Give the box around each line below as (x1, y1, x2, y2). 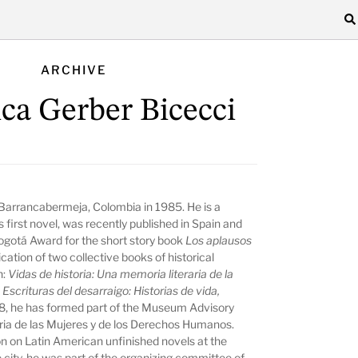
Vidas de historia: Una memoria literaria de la (8, 266, 234, 280)
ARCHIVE (40, 63, 107, 78)
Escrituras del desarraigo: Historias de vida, (2, 283, 221, 297)
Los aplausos (185, 233, 253, 247)
